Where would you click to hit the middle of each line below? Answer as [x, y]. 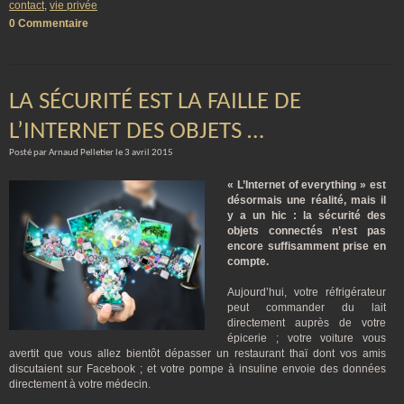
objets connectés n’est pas [307, 231]
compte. [248, 262]
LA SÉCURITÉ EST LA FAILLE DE [155, 102]
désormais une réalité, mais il [307, 200]
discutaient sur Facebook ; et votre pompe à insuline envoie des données [197, 369]
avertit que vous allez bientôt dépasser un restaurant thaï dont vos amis [197, 353]
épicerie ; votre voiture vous [307, 338]
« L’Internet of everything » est [307, 185]
